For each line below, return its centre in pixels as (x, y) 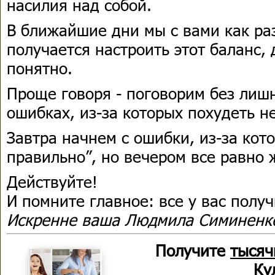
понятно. (40, 68)
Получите (193, 250)
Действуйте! (52, 181)
